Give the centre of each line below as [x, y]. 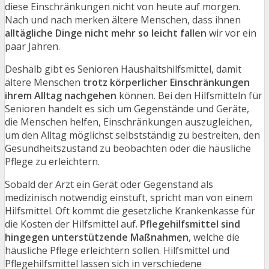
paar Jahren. [32, 46]
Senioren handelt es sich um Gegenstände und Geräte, [127, 109]
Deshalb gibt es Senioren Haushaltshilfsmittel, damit [123, 69]
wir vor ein [231, 33]
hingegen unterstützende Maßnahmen [97, 237]
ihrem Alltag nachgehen [61, 95]
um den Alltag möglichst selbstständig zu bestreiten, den [132, 135]
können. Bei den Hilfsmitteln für [189, 95]
